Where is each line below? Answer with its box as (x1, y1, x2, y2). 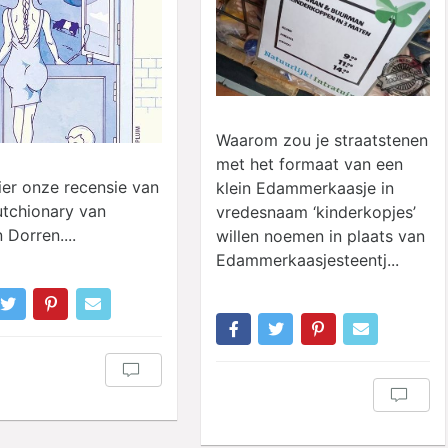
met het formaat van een (216, 154, 403, 175)
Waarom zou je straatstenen (216, 130, 428, 151)
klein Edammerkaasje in (216, 178, 394, 199)
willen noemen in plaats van (216, 226, 425, 247)
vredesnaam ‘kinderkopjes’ (216, 202, 416, 223)
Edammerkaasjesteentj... (216, 250, 399, 271)
